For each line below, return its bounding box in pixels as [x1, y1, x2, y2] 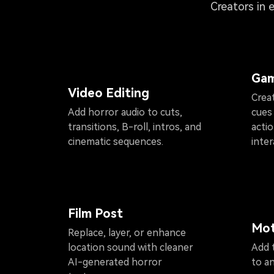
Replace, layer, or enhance [68, 226, 186, 239]
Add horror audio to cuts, [68, 106, 182, 119]
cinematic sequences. [68, 136, 163, 148]
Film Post [68, 206, 123, 221]
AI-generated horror [68, 256, 162, 268]
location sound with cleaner [68, 241, 193, 253]
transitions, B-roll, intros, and [68, 121, 201, 133]
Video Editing [68, 86, 149, 101]
